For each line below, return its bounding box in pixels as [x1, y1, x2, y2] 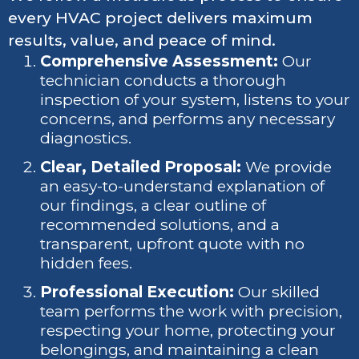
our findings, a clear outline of [40, 196, 266, 216]
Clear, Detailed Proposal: [40, 158, 241, 177]
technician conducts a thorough [40, 71, 286, 91]
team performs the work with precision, [40, 301, 342, 321]
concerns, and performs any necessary [40, 110, 335, 129]
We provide [241, 158, 332, 177]
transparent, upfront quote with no [40, 235, 305, 254]
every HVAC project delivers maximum [8, 9, 313, 28]
